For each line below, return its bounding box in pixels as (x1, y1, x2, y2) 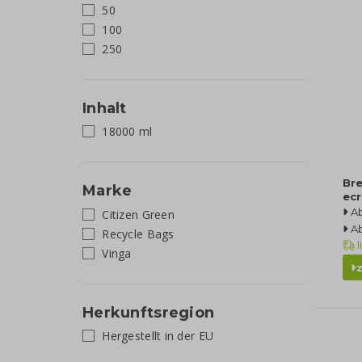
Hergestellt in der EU (99, 328, 214, 343)
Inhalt (82, 99, 127, 117)
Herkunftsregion (82, 303, 215, 322)
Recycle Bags (99, 225, 175, 242)
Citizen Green (99, 206, 175, 222)
